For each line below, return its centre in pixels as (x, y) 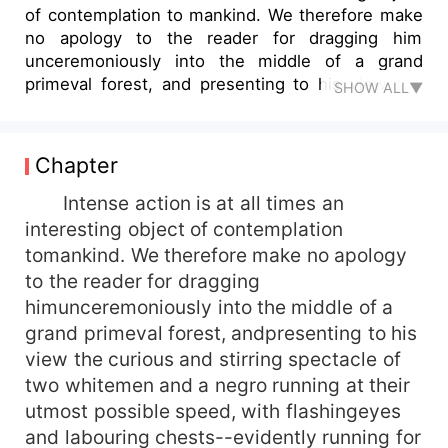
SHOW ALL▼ (378, 87)
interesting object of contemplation (184, 228)
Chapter (76, 164)
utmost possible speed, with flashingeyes (213, 410)
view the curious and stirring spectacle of (213, 358)
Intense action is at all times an (184, 202)
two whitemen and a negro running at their (218, 384)
